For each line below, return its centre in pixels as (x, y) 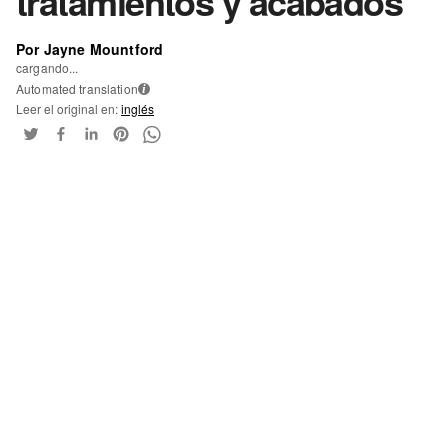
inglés (137, 108)
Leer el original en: (68, 108)
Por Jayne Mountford (90, 48)
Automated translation (77, 88)
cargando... (47, 67)
